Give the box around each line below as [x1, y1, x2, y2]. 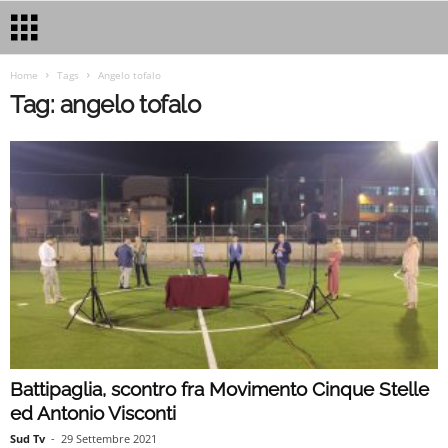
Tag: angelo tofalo [10, 90, 201, 119]
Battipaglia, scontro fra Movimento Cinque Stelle [10, 378, 429, 401]
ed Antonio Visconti [10, 402, 176, 425]
